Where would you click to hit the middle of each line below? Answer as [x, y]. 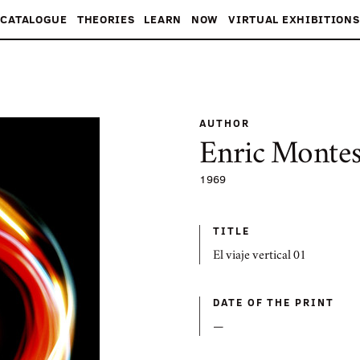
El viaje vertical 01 [260, 256]
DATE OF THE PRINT [274, 302]
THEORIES [106, 19]
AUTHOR [225, 123]
